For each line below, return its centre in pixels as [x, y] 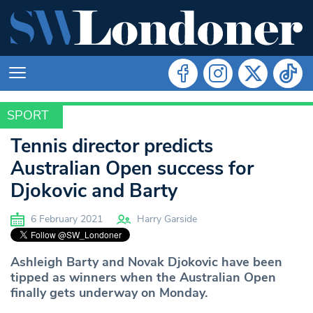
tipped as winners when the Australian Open [143, 277]
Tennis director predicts [112, 146]
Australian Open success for [132, 168]
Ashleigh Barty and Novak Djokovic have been [146, 262]
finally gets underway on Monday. [109, 292]
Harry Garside [167, 219]
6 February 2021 [65, 219]
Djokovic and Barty [94, 191]
